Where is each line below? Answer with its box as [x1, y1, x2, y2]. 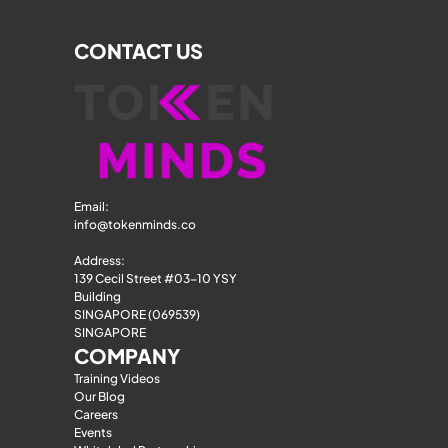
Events [74, 425, 112, 441]
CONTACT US [74, 38, 203, 64]
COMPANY [74, 343, 180, 369]
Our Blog [74, 389, 125, 405]
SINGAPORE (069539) [74, 307, 200, 323]
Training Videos [74, 371, 160, 387]
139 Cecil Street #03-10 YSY [74, 271, 237, 287]
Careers [74, 407, 118, 423]
